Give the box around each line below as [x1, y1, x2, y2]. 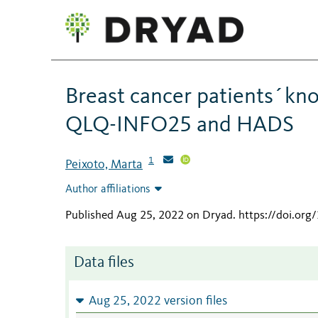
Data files [74, 256, 134, 271]
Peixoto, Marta [65, 158, 143, 171]
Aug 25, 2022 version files [88, 295, 227, 308]
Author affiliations [65, 184, 150, 196]
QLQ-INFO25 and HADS [65, 114, 294, 137]
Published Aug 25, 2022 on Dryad [65, 209, 233, 222]
